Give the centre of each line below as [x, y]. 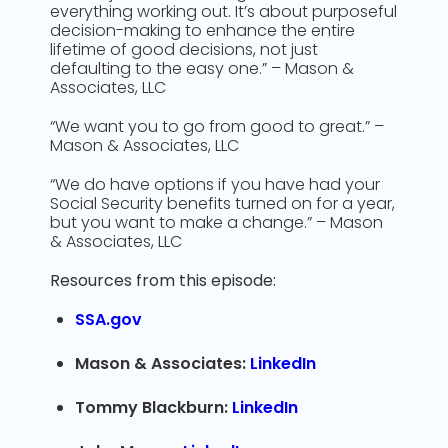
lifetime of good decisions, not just [184, 49]
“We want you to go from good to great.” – [217, 126]
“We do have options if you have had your [215, 184]
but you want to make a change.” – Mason [216, 222]
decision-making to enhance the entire [202, 30]
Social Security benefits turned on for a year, [222, 203]
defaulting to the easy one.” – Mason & [202, 68]
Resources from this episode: [163, 280]
